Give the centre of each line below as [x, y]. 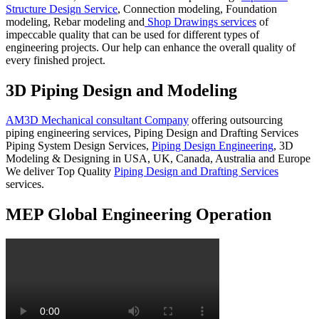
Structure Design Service [62, 9]
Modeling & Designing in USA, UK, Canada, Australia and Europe [158, 159]
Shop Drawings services [200, 21]
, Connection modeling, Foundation [197, 9]
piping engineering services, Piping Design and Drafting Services [152, 133]
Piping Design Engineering [213, 146]
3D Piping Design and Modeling [121, 90]
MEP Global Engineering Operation [138, 215]
